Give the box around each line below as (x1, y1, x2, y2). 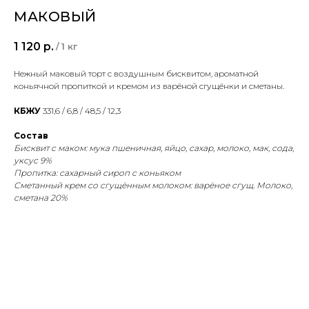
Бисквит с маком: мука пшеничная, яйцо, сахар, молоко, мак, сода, (14, 143, 294, 154)
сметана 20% (14, 192, 68, 203)
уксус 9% (14, 155, 52, 166)
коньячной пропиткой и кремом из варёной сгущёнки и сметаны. (14, 81, 284, 92)
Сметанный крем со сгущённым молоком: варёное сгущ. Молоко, (14, 180, 292, 191)
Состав (14, 130, 48, 141)
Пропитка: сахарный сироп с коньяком (14, 168, 181, 179)
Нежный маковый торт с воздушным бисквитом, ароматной (14, 68, 259, 79)
